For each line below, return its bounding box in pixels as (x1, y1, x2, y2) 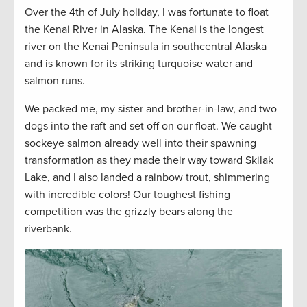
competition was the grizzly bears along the (25, 205, 233, 219)
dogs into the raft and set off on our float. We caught (25, 119, 272, 134)
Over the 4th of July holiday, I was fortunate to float (25, 5, 269, 20)
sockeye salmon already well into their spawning (25, 136, 256, 151)
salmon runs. (25, 74, 85, 88)
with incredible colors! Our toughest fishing (25, 188, 230, 202)
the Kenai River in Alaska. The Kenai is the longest (25, 23, 264, 37)
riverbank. (25, 222, 72, 236)
